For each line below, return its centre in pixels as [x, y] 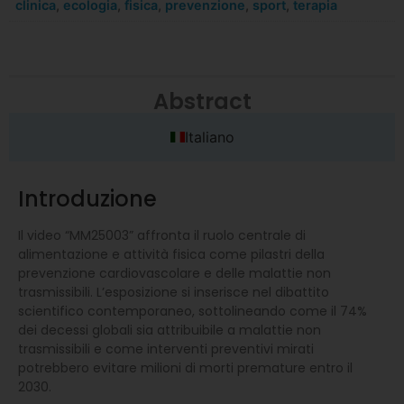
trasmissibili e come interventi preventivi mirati [166, 349]
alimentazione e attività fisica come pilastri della [171, 254]
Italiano [209, 137]
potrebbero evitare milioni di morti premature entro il [185, 367]
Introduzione [87, 198]
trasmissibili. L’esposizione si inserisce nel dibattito [174, 292]
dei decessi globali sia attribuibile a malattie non [170, 330]
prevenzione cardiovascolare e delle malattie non [174, 273]
